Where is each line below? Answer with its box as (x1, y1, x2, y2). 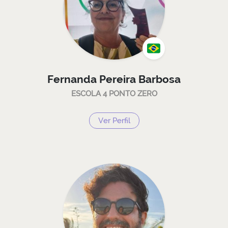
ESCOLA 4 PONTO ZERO (71, 89, 157, 98)
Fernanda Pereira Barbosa (47, 72, 181, 85)
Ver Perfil (98, 116, 130, 125)
